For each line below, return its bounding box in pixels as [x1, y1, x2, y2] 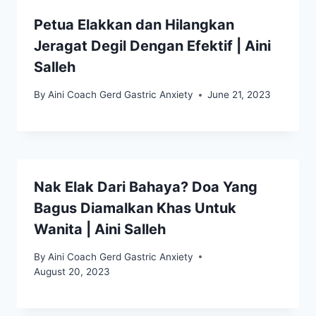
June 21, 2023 [207, 89, 272, 101]
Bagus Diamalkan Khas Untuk [34, 200, 236, 217]
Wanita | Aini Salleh [34, 221, 166, 238]
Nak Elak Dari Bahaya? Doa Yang [34, 178, 257, 196]
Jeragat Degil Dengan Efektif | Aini [34, 37, 271, 55]
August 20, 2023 [34, 265, 110, 277]
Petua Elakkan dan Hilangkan [34, 16, 234, 34]
